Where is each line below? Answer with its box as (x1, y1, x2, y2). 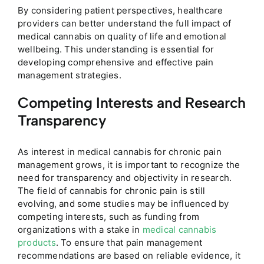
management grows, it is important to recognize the (17, 159, 240, 170)
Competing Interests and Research (17, 94, 246, 112)
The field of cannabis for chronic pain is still (17, 184, 206, 196)
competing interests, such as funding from (17, 210, 200, 222)
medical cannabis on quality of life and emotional (17, 31, 227, 42)
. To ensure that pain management (55, 236, 202, 248)
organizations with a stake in (17, 223, 143, 235)
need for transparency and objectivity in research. (17, 171, 232, 183)
